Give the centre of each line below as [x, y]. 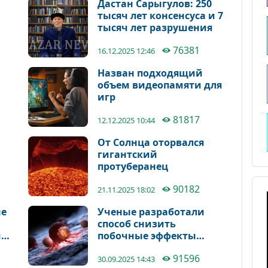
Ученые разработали [151, 212]
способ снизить [137, 224]
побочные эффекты [147, 236]
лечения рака [132, 248]
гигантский [128, 154]
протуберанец [133, 166]
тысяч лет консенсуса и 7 [161, 16]
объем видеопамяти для [160, 85]
